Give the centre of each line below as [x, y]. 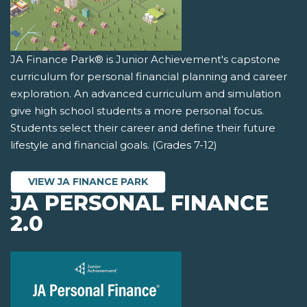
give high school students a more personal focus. [137, 111]
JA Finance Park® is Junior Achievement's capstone [145, 60]
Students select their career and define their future [143, 128]
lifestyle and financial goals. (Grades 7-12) [114, 145]
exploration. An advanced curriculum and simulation [146, 94]
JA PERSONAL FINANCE [139, 204]
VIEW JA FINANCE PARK [88, 182]
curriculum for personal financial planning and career [149, 77]
